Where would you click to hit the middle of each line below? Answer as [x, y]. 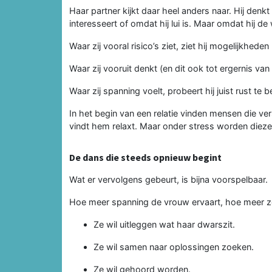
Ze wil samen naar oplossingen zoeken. [174, 246]
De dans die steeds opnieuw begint [145, 157]
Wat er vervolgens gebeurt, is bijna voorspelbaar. [168, 179]
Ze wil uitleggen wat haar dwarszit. [164, 224]
